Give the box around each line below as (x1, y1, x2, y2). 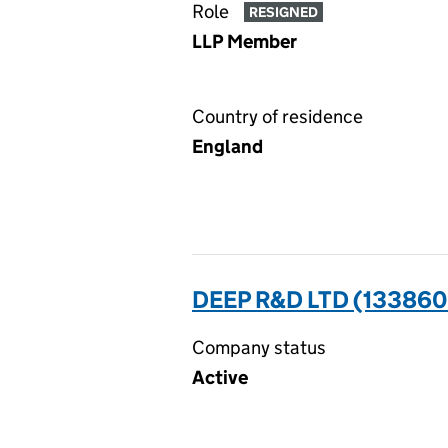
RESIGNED (248, 3, 318, 22)
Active (192, 366, 248, 389)
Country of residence (192, 105, 363, 128)
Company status (192, 336, 326, 359)
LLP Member (192, 30, 297, 53)
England (192, 135, 263, 158)
